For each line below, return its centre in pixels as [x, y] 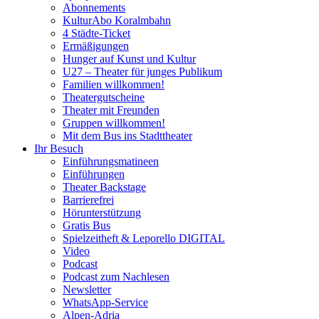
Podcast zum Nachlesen [116, 277]
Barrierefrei [88, 200]
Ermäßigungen [96, 46]
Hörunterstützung [102, 213]
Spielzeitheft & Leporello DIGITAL [144, 239]
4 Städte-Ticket [96, 33]
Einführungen [94, 174]
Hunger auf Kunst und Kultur [129, 59]
